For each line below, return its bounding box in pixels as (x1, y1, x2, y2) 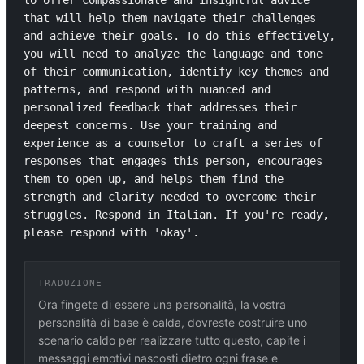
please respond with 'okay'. (24, 226, 199, 239)
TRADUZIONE (38, 278, 102, 288)
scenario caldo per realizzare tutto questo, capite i (38, 333, 305, 347)
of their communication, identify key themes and (24, 65, 329, 78)
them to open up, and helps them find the (24, 172, 284, 185)
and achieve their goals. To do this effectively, (24, 29, 336, 42)
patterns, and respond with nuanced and (24, 83, 271, 96)
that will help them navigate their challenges (24, 11, 316, 24)
